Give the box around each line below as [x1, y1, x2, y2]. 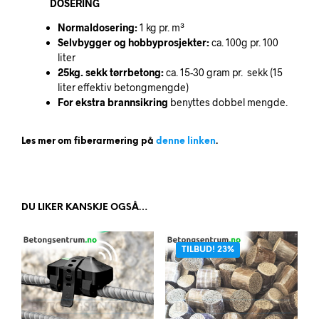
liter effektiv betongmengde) [57, 80, 189, 93]
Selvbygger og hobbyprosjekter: [57, 36, 209, 48]
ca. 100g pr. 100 [209, 36, 278, 48]
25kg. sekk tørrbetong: [57, 66, 166, 78]
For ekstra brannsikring [57, 95, 168, 108]
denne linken [156, 136, 216, 146]
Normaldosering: [57, 21, 137, 33]
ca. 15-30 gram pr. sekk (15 [165, 66, 283, 78]
